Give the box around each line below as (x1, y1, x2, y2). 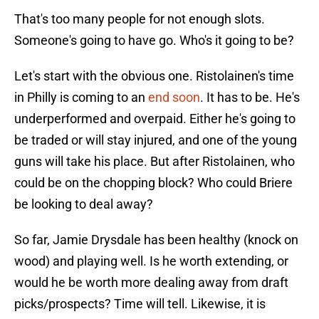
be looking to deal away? (14, 197, 153, 212)
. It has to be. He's (200, 90, 300, 105)
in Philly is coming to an (14, 90, 148, 105)
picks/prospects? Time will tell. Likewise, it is (14, 296, 266, 312)
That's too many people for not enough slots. (14, 11, 265, 27)
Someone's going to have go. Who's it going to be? (14, 33, 294, 48)
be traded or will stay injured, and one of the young (14, 132, 297, 148)
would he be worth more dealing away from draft (14, 275, 288, 291)
